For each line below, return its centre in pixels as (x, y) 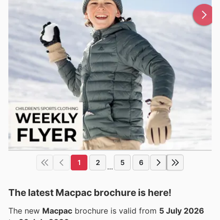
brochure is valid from (116, 210)
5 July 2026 (182, 210)
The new (25, 210)
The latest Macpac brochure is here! (90, 192)
